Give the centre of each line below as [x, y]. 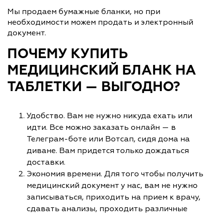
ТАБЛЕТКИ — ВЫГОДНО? [94, 87]
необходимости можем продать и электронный [100, 22]
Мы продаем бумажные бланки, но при [84, 11]
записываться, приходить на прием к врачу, [114, 197]
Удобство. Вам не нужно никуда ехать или [109, 116]
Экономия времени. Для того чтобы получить [115, 174]
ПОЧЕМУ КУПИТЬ [68, 54]
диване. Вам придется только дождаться [108, 150]
